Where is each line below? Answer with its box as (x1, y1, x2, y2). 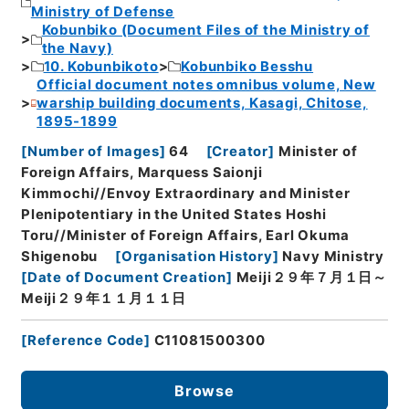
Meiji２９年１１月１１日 (20, 289, 187, 307)
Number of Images (26, 142, 160, 160)
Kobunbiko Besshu (181, 58, 314, 76)
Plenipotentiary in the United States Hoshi (20, 205, 327, 223)
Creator (212, 142, 269, 160)
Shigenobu (20, 247, 99, 265)
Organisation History (121, 247, 273, 265)
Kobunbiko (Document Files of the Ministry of (41, 22, 371, 39)
